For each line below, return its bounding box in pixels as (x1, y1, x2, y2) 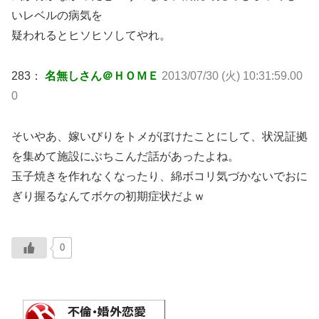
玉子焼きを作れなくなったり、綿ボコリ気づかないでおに (11, 169, 308, 182)
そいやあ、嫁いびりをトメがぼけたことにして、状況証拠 (11, 130, 308, 142)
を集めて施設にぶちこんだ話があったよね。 (11, 150, 239, 162)
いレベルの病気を (11, 9, 103, 22)
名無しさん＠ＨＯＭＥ (42, 70, 162, 83)
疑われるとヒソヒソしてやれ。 (11, 29, 171, 42)
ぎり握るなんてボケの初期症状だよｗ (11, 189, 205, 202)
